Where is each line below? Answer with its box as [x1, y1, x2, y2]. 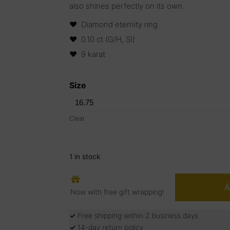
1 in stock [69, 152, 101, 161]
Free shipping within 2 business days [75, 210, 199, 220]
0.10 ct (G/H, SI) [81, 34, 136, 44]
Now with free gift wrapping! [70, 187, 165, 196]
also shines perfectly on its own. [69, 1, 185, 11]
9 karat [81, 49, 106, 59]
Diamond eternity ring [81, 20, 158, 29]
